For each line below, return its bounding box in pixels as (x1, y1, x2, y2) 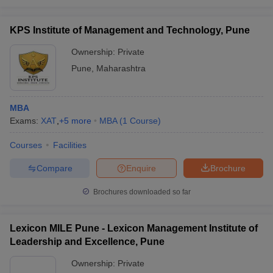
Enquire (126, 163, 156, 173)
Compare (36, 163, 73, 173)
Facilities (53, 140, 87, 150)
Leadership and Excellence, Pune (10, 236, 165, 247)
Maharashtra (96, 63, 146, 73)
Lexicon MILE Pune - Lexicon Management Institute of (10, 223, 258, 233)
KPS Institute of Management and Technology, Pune (10, 25, 250, 35)
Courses (10, 140, 42, 150)
